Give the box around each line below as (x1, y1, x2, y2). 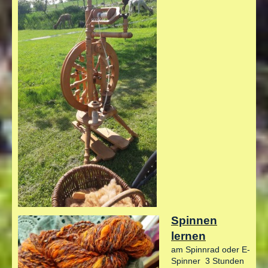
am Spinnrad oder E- (171, 245, 250, 255)
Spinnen (171, 214, 217, 227)
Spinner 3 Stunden (171, 256, 244, 266)
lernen (171, 230, 206, 243)
